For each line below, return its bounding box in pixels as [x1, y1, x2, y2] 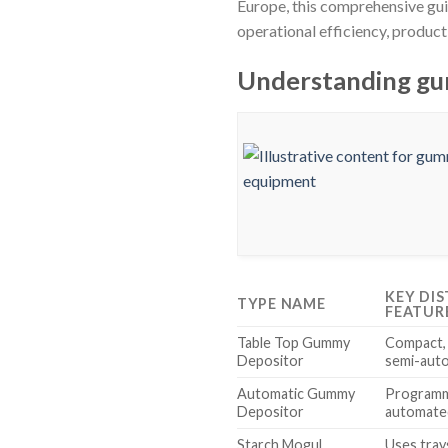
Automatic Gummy [237, 384, 355, 402]
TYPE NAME [237, 294, 326, 312]
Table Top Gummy [237, 333, 350, 351]
